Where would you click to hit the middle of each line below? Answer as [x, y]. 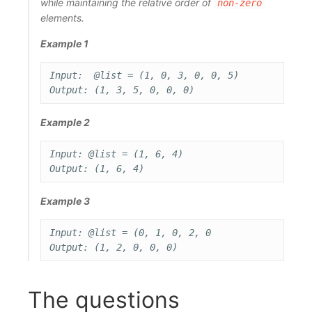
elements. [62, 18]
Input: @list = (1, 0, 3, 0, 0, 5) [144, 75]
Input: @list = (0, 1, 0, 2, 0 [130, 233]
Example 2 [65, 122]
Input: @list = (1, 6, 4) [116, 154]
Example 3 [65, 201]
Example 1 [64, 44]
